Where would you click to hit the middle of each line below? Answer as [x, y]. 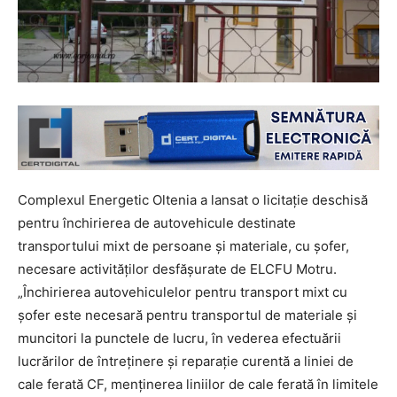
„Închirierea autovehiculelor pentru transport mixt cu [183, 292]
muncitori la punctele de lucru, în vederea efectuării [179, 339]
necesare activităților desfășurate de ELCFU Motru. [177, 269]
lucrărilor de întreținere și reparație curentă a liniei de [186, 362]
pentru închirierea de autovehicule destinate [157, 223]
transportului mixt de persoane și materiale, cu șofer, [183, 246]
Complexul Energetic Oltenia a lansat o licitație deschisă [193, 200]
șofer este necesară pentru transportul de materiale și [187, 315]
